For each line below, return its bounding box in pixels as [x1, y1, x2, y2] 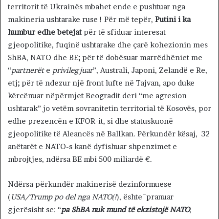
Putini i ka [155, 15, 191, 24]
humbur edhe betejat [8, 27, 82, 37]
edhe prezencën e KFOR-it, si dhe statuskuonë [8, 116, 173, 126]
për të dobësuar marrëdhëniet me [80, 53, 202, 63]
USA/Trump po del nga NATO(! [11, 192, 117, 202]
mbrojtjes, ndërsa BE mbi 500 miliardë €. [8, 154, 152, 164]
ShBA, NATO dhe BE [8, 53, 78, 63]
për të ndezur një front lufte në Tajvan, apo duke [20, 78, 195, 88]
